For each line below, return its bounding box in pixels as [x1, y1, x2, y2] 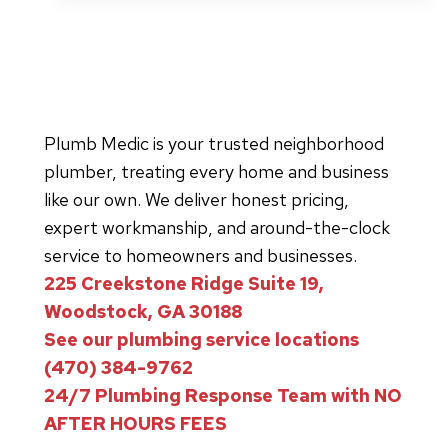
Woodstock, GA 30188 [44, 299, 242, 323]
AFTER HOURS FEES [44, 411, 227, 435]
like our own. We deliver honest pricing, [44, 187, 349, 211]
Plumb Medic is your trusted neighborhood [44, 131, 384, 155]
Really [158, 60, 206, 84]
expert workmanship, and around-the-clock [44, 215, 390, 239]
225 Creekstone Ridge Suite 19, [44, 271, 324, 295]
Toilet [158, 4, 203, 28]
